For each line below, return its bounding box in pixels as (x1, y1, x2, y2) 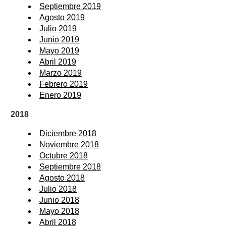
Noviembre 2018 (39, 140, 99, 149)
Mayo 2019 (39, 46, 79, 55)
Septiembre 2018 (39, 162, 101, 171)
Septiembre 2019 (39, 2, 101, 11)
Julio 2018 (39, 184, 77, 193)
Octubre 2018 (39, 151, 88, 160)
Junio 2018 (39, 195, 79, 204)
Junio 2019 (39, 35, 79, 44)
